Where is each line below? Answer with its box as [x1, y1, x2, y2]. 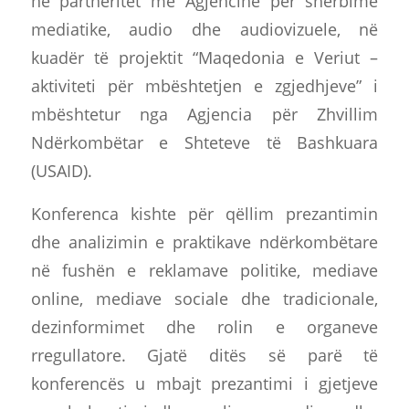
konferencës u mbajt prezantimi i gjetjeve [30, 371, 379, 394]
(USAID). [30, 159, 92, 183]
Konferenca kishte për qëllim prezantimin [30, 201, 379, 225]
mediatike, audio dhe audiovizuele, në [30, 17, 379, 41]
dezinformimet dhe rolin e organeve [30, 314, 379, 338]
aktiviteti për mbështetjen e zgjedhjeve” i [30, 74, 379, 98]
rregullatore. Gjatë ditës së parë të [30, 342, 379, 366]
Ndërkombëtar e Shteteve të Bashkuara [30, 131, 379, 154]
